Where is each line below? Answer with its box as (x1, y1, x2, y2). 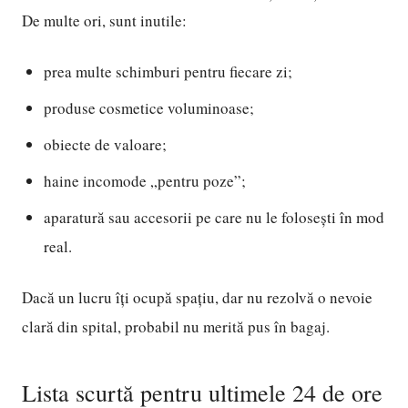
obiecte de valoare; (44, 134, 167, 155)
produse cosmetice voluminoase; (44, 97, 254, 118)
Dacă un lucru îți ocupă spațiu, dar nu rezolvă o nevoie (22, 287, 372, 308)
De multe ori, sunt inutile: (22, 10, 187, 31)
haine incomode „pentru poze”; (44, 170, 246, 191)
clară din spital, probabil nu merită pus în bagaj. (22, 316, 330, 337)
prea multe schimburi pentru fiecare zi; (44, 61, 292, 82)
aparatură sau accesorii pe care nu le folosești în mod (44, 207, 384, 228)
